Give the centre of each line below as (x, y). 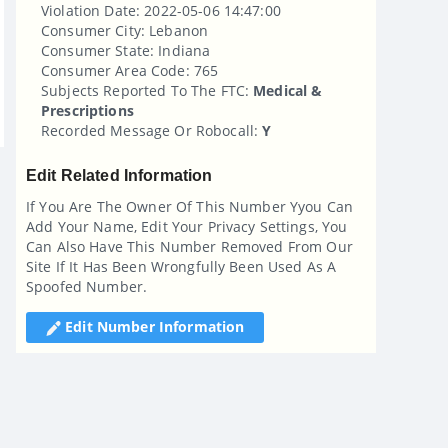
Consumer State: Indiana (126, 50)
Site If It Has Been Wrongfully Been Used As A (181, 266)
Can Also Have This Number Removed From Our (189, 246)
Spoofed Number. (87, 286)
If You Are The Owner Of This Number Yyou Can (190, 206)
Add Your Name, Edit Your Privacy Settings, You (187, 226)
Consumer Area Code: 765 (130, 70)
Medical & (288, 90)
